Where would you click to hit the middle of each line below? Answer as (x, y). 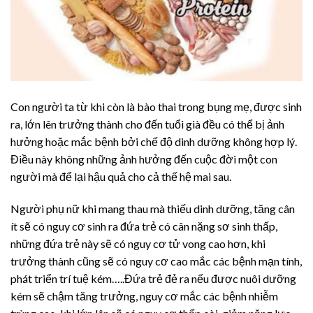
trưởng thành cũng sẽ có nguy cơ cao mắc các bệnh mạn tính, (156, 261)
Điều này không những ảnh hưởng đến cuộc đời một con (144, 159)
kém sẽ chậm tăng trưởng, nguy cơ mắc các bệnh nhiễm (144, 296)
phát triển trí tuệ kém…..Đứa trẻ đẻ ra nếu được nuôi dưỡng (153, 279)
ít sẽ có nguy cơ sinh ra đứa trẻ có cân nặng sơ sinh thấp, (144, 226)
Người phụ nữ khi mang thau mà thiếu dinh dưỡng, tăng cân (153, 209)
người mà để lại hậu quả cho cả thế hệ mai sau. (121, 177)
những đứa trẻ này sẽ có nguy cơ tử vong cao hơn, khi (138, 244)
